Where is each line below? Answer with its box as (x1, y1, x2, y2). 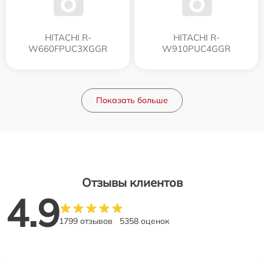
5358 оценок (120, 215, 170, 226)
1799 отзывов (59, 215, 113, 226)
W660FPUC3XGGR (28, 42, 107, 54)
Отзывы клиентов (81, 174, 183, 190)
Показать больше (96, 94, 168, 105)
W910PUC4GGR (162, 42, 230, 54)
